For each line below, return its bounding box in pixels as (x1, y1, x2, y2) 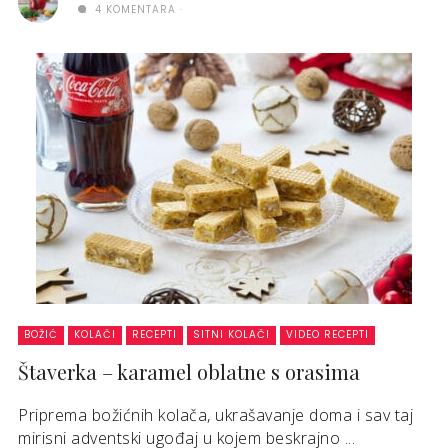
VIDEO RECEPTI (286, 327, 369, 342)
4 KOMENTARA (91, 2, 176, 17)
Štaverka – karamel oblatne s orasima (18, 358, 360, 385)
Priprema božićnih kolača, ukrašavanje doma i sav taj (18, 404, 413, 426)
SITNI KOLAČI (193, 327, 270, 342)
